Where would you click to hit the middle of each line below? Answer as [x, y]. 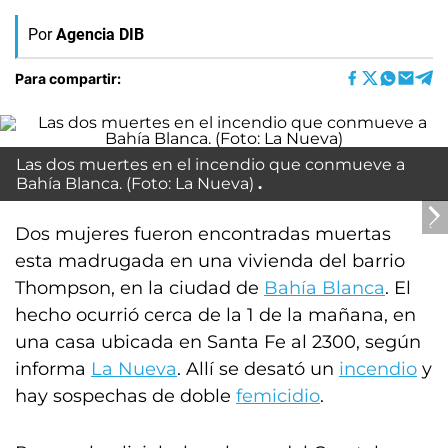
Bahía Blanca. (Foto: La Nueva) [135, 183]
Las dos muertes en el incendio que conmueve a [210, 164]
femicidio [278, 396]
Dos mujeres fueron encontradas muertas [203, 234]
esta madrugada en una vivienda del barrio [210, 261]
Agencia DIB [100, 34]
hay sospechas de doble [125, 396]
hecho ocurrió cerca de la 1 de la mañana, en [215, 315]
